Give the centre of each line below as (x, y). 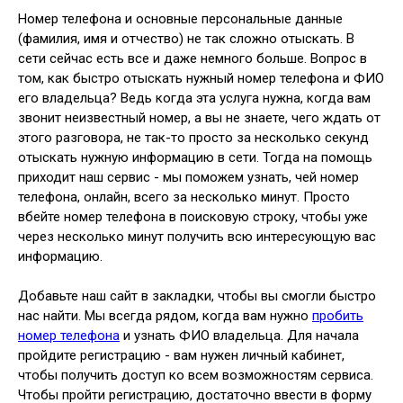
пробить (338, 315)
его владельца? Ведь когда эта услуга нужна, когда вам (194, 98)
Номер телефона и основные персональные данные (180, 18)
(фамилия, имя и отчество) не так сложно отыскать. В (186, 38)
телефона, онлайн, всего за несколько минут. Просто (184, 197)
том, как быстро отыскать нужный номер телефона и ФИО (201, 78)
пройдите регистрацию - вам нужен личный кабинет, (181, 355)
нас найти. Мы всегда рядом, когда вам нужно (165, 315)
